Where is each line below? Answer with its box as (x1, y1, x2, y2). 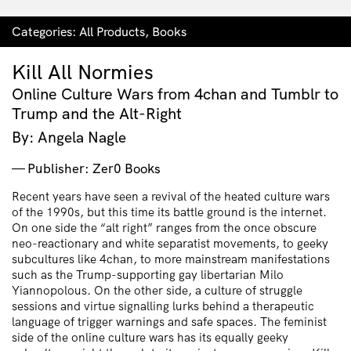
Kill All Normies (12, 59, 154, 85)
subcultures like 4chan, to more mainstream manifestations (12, 251, 330, 267)
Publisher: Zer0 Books (27, 159, 161, 176)
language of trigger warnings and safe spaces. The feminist (12, 314, 327, 330)
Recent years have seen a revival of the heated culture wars (12, 189, 330, 204)
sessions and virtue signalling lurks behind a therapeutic (12, 299, 314, 314)
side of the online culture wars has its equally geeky (12, 330, 288, 346)
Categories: (12, 24, 79, 39)
